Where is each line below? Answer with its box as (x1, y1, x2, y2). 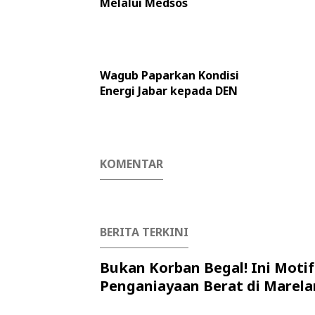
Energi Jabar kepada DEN (100, 83, 238, 98)
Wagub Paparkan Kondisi (100, 67, 239, 83)
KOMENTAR (100, 156, 163, 172)
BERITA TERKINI (100, 224, 188, 240)
